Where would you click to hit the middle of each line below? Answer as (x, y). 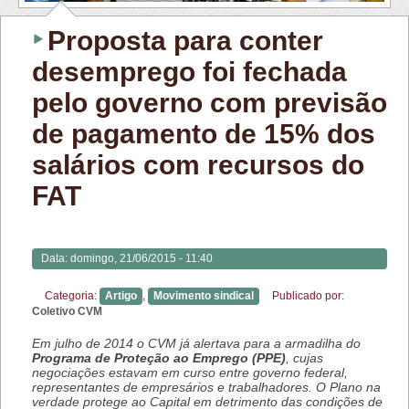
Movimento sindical (204, 296)
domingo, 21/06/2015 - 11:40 (142, 259)
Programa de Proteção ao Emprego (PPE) (159, 358)
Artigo (121, 296)
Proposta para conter (185, 41)
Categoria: (72, 296)
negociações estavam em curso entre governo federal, (190, 373)
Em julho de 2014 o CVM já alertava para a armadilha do (196, 344)
